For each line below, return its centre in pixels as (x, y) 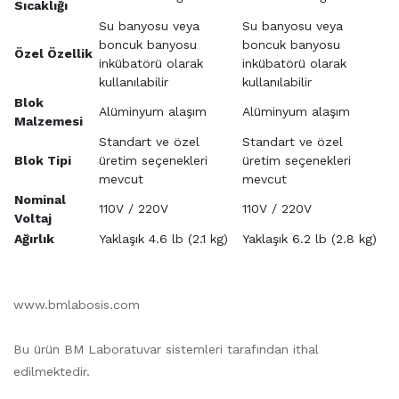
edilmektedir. (52, 371)
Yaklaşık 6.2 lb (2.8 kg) (309, 238)
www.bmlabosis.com (77, 304)
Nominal (40, 199)
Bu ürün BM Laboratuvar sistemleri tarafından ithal (166, 349)
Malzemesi (49, 121)
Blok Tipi (43, 160)
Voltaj (33, 218)
